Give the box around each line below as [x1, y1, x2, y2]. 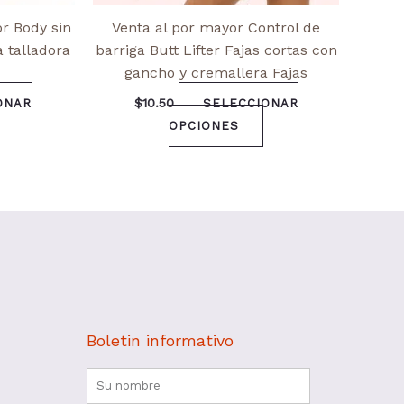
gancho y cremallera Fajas [124, 63, 308, 81]
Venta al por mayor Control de [112, 18, 320, 36]
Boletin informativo [86, 331, 234, 351]
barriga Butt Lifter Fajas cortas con [95, 41, 337, 59]
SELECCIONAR [202, 96, 298, 110]
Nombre [85, 370, 142, 388]
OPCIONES [169, 118, 239, 133]
